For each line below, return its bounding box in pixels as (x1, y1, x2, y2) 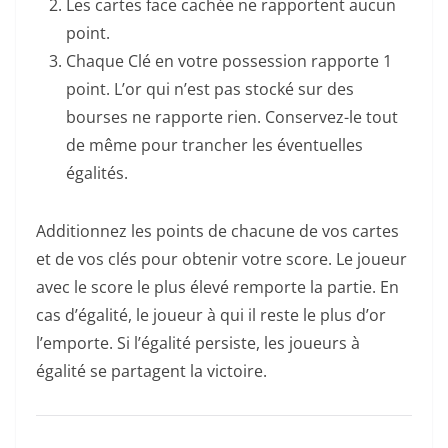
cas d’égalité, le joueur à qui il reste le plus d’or (36, 303, 386, 326)
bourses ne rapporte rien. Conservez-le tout (66, 105, 398, 128)
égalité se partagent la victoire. (36, 359, 267, 382)
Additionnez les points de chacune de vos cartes (36, 219, 399, 242)
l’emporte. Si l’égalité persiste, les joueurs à (36, 331, 360, 354)
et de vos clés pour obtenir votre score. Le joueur (36, 247, 407, 270)
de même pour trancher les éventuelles (66, 133, 363, 156)
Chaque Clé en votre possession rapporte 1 (66, 49, 392, 72)
